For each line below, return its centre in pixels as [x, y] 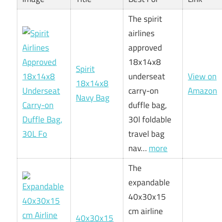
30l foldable [150, 120]
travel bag [147, 134]
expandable [149, 183]
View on [202, 77]
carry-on [144, 91]
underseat [147, 77]
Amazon [203, 91]
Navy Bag [93, 98]
